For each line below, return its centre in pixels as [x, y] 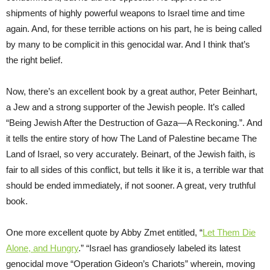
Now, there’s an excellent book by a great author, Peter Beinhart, [132, 91]
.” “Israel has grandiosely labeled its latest [159, 248]
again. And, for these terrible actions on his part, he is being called [134, 28]
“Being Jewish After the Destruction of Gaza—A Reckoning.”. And [134, 122]
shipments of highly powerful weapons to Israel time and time [125, 13]
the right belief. [34, 60]
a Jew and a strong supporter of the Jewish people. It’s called [125, 107]
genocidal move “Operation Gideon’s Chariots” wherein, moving [130, 263]
